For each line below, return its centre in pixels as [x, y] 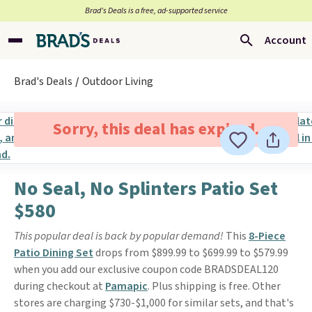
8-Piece [267, 236]
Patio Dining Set [54, 253]
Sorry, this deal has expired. [156, 129]
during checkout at [60, 286]
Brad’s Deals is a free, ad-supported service [156, 11]
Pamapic [126, 286]
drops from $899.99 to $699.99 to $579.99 [191, 253]
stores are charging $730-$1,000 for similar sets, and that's [154, 303]
